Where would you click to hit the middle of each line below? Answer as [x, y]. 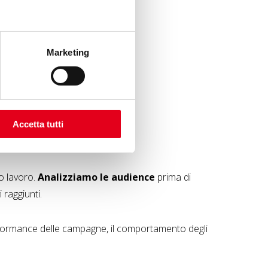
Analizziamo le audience [96, 177]
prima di [173, 177]
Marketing [68, 52]
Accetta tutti [38, 124]
